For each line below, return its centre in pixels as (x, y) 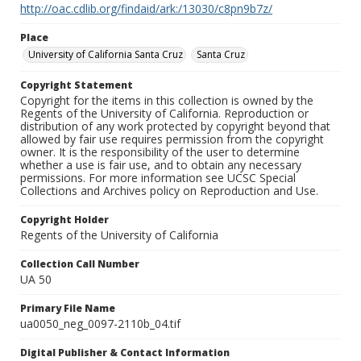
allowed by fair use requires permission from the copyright (172, 139)
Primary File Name (68, 309)
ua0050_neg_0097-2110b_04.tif (100, 324)
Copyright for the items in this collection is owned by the (167, 101)
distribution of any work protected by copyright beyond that (175, 127)
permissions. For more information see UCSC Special (158, 178)
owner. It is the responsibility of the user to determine (160, 152)
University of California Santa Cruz (106, 55)
